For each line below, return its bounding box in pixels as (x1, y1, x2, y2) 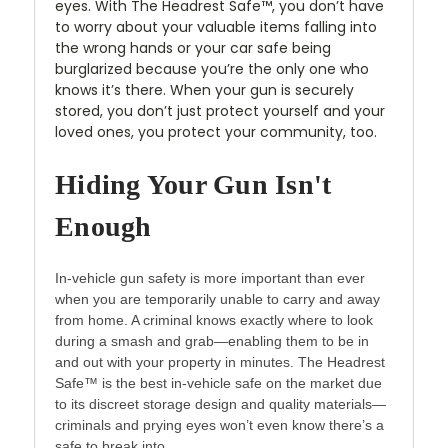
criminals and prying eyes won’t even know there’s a (55, 416, 384, 433)
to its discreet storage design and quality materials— (55, 395, 386, 412)
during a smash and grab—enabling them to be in (55, 332, 369, 349)
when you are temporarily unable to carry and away (55, 290, 380, 307)
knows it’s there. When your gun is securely (55, 79, 354, 100)
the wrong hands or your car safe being (55, 37, 331, 58)
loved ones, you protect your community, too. (55, 121, 377, 142)
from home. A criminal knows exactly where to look (55, 311, 373, 328)
